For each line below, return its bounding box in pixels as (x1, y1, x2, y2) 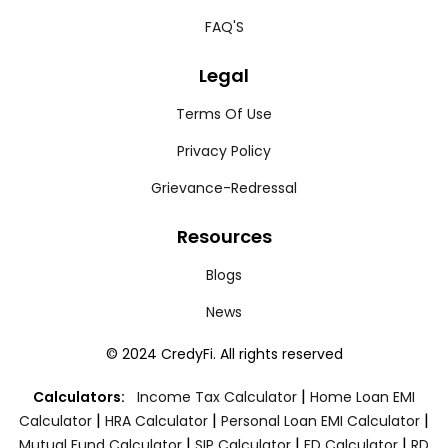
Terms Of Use (176, 104, 272, 124)
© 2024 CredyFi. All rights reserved (105, 344, 343, 364)
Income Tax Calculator (137, 387, 297, 407)
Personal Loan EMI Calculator (221, 411, 420, 431)
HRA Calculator (105, 411, 208, 431)
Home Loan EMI (310, 387, 415, 407)
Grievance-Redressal (151, 178, 297, 198)
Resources (176, 224, 272, 249)
